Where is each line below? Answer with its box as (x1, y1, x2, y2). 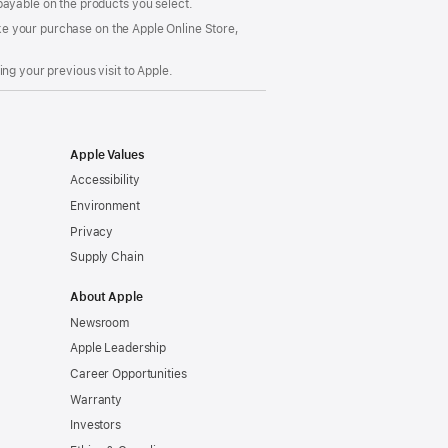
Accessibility (70, 173, 140, 188)
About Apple (70, 290, 143, 305)
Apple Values (70, 147, 145, 162)
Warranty (70, 392, 123, 407)
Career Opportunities (70, 366, 187, 381)
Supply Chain (70, 250, 144, 265)
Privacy (70, 224, 114, 239)
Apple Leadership (70, 341, 167, 356)
